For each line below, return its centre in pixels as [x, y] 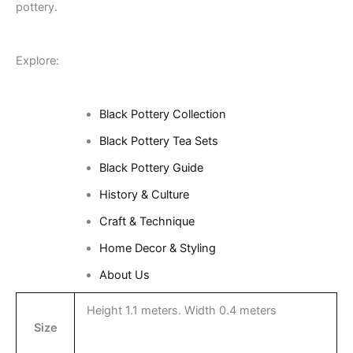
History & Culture [144, 195]
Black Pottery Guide [151, 168]
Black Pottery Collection [162, 115]
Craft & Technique [147, 222]
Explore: [37, 61]
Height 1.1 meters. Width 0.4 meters [181, 311]
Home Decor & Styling [157, 249]
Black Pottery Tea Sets [158, 141]
